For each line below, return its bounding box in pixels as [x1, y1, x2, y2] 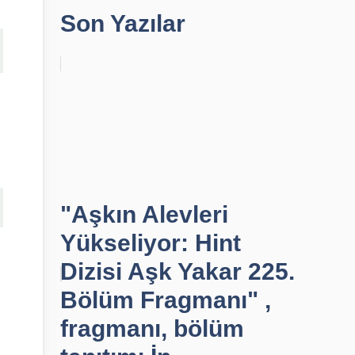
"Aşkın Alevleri [60, 201, 228, 227]
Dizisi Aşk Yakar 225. [60, 258, 295, 284]
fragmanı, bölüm [60, 315, 244, 342]
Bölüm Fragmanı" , [60, 287, 271, 313]
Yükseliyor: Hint [60, 230, 241, 256]
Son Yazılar [60, 10, 185, 36]
